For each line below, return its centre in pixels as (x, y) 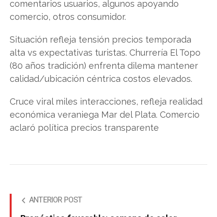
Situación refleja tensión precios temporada (101, 39)
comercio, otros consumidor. (68, 17)
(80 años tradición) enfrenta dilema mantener (104, 66)
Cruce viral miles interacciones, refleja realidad (106, 101)
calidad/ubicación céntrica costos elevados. (101, 79)
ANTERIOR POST (56, 200)
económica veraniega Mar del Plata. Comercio (105, 115)
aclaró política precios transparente (84, 128)
